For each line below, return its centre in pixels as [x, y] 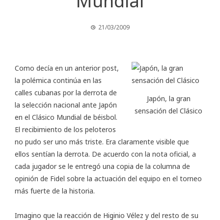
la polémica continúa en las [58, 81]
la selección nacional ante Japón [66, 105]
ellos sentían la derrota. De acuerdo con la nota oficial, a [105, 154]
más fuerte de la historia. [55, 191]
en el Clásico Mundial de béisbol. [66, 117]
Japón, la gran [168, 98]
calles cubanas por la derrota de [66, 93]
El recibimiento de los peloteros [65, 130]
